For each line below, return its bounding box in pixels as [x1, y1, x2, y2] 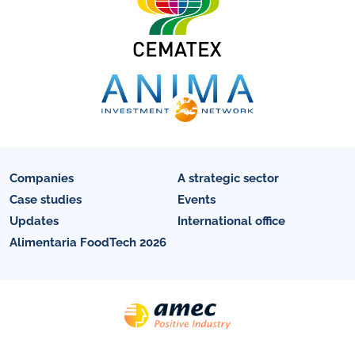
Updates [10, 213, 59, 228]
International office [177, 213, 285, 228]
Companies [10, 170, 74, 185]
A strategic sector [177, 170, 279, 185]
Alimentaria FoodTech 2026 [10, 235, 166, 250]
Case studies [10, 192, 82, 207]
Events [177, 192, 216, 207]
